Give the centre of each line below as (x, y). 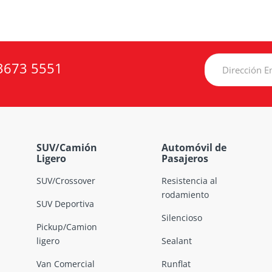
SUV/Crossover (66, 180)
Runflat (176, 263)
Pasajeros (185, 158)
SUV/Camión (66, 147)
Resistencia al (189, 180)
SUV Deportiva (65, 203)
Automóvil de (194, 147)
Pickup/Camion (66, 226)
